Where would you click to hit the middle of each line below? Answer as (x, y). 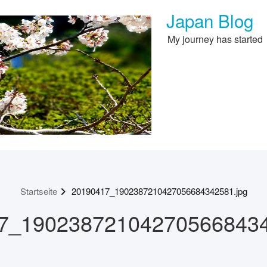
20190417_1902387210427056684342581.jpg (159, 191)
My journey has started (215, 39)
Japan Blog (210, 20)
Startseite (38, 191)
